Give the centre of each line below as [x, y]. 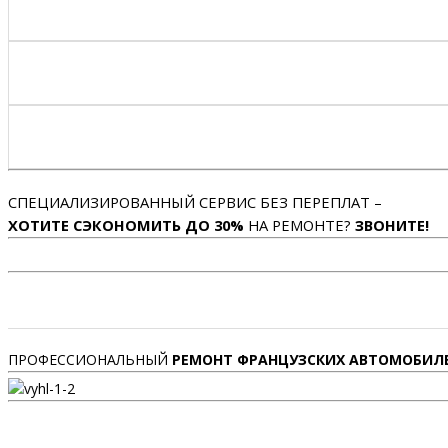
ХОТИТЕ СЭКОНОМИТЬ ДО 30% [126, 225]
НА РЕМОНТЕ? [299, 225]
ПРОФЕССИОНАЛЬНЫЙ [90, 360]
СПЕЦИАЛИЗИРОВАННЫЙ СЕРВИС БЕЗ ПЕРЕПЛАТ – [195, 202]
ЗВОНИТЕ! [392, 225]
